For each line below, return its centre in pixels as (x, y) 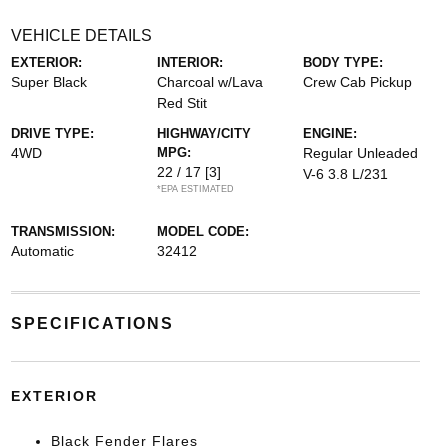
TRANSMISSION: (62, 232)
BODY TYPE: (343, 63)
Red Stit (181, 103)
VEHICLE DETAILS (81, 36)
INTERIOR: (189, 63)
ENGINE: (330, 134)
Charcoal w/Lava (209, 82)
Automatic (42, 251)
